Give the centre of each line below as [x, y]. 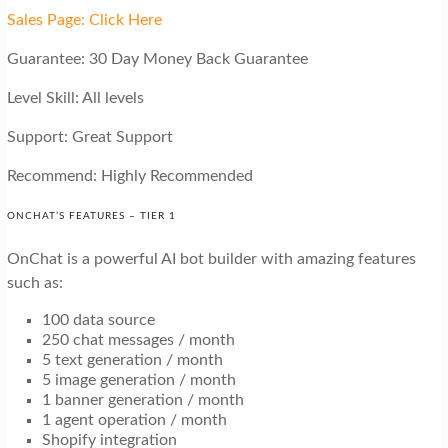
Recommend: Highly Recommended [129, 175]
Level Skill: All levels [75, 97]
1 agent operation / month [134, 419]
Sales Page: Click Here [84, 19]
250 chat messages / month [138, 339]
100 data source [98, 319]
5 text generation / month [132, 359]
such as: [36, 282]
